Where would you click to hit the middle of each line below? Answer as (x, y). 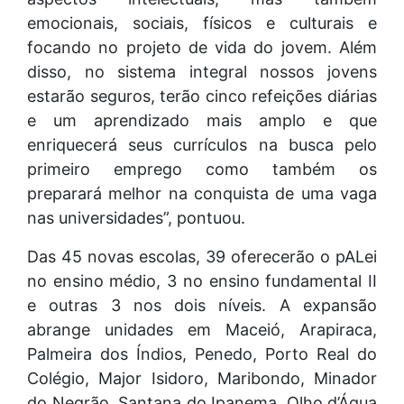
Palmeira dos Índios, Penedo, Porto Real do (202, 353)
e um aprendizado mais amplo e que (202, 120)
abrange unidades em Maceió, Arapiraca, (202, 329)
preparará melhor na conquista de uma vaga (202, 193)
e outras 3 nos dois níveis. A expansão (202, 305)
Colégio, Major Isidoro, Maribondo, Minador (202, 378)
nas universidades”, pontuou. (136, 217)
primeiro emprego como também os (202, 169)
